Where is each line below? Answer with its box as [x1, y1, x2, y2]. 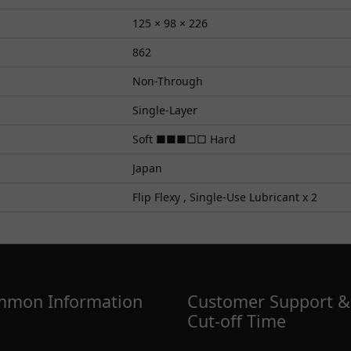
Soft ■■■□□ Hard [132, 131, 236, 147]
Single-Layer [132, 102, 197, 118]
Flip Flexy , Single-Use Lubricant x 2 [132, 189, 317, 204]
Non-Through [132, 73, 203, 89]
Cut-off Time [187, 309, 286, 332]
